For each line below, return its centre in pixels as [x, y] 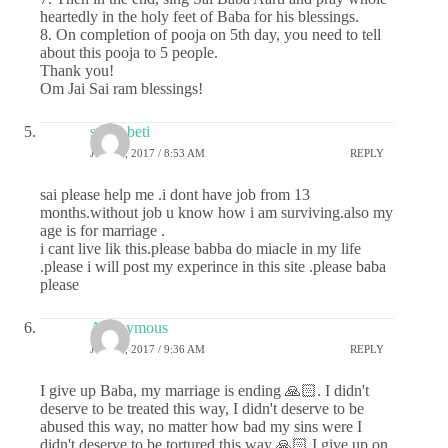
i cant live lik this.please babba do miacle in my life [200, 248]
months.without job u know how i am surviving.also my [216, 212]
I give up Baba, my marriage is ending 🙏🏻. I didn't [204, 390]
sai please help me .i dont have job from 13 [175, 194]
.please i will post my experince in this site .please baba [213, 266]
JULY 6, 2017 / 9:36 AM [147, 349]
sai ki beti [120, 131]
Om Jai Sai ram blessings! [121, 88]
